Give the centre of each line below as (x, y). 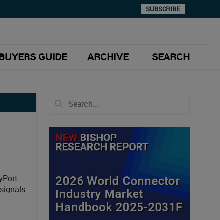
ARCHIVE (108, 56)
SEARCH (171, 56)
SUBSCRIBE (163, 9)
